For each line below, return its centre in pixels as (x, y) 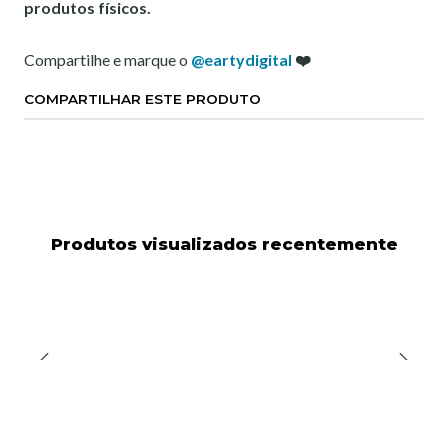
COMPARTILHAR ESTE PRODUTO (142, 99)
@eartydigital (241, 59)
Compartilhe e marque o (107, 59)
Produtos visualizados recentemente (224, 244)
